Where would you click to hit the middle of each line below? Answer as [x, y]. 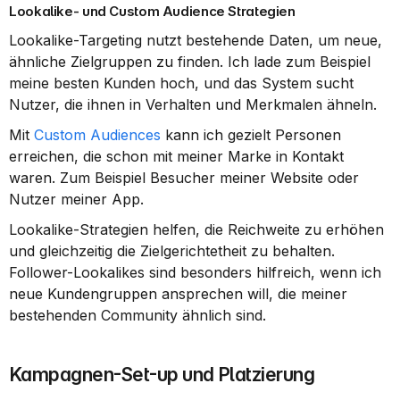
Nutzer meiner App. [76, 199]
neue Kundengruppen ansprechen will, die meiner [178, 294]
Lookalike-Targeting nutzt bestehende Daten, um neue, [196, 40]
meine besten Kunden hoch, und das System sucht [181, 83]
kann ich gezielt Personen [251, 135]
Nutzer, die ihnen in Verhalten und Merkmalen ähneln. [193, 104]
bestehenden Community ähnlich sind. [137, 315]
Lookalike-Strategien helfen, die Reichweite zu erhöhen [196, 229]
